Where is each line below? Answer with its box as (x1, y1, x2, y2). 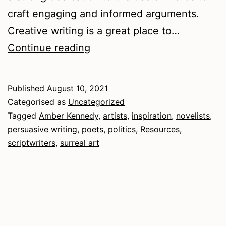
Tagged (8, 110, 39, 121)
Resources (140, 124, 180, 135)
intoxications (90, 76, 150, 88)
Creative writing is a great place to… (8, 25, 180, 37)
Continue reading (8, 42, 90, 54)
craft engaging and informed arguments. (8, 8, 199, 20)
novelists (176, 110, 210, 121)
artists (103, 110, 127, 121)
